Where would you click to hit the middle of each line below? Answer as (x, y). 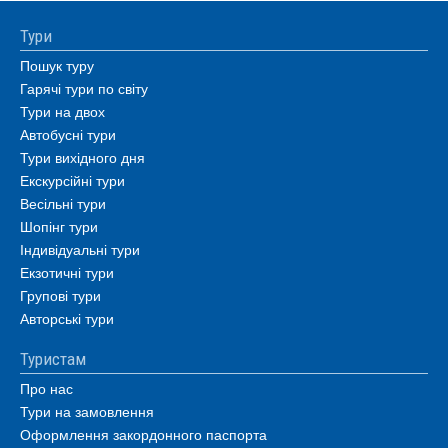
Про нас (46, 388)
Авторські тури (67, 318)
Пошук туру (57, 65)
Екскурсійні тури (72, 180)
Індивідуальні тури (80, 249)
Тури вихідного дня (82, 157)
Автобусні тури (68, 134)
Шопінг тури (59, 226)
